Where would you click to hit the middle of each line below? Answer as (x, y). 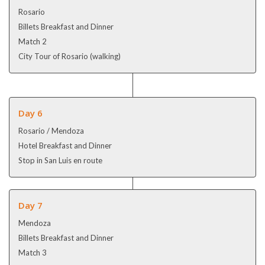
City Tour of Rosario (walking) (70, 56)
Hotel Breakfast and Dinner (65, 145)
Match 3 (33, 252)
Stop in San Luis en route (60, 160)
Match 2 (33, 41)
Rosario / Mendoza (51, 130)
